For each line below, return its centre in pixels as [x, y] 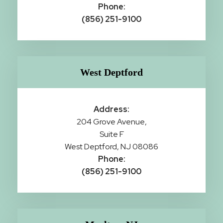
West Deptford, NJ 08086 [111, 147]
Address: [111, 110]
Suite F [111, 134]
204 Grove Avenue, [111, 122]
